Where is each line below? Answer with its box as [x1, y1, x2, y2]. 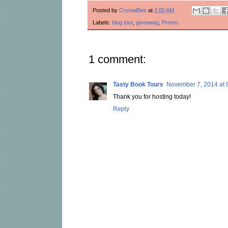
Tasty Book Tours [113, 81, 163, 89]
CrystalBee [119, 7, 147, 14]
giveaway [136, 19, 159, 26]
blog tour [112, 19, 133, 26]
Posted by [93, 7, 119, 14]
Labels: [93, 19, 112, 26]
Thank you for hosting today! [113, 93, 191, 101]
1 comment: [89, 53, 146, 66]
